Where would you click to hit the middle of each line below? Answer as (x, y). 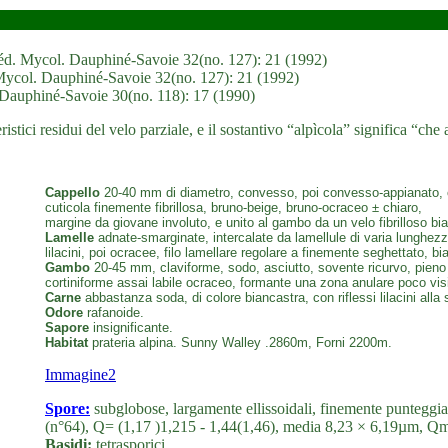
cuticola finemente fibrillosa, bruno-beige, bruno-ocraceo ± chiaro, (233, 207)
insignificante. (131, 327)
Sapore (67, 327)
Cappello (72, 192)
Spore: (67, 408)
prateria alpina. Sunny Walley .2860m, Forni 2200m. (240, 342)
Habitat (66, 342)
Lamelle (69, 237)
